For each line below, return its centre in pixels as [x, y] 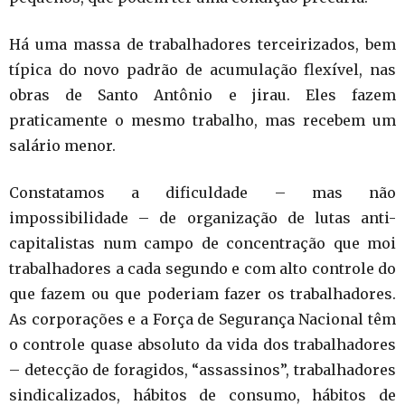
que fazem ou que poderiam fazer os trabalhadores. [202, 293]
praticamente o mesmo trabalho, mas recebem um [202, 120]
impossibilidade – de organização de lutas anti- [202, 217]
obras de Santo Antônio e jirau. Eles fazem [202, 94]
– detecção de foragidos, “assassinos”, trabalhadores [202, 369]
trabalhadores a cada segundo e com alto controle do [202, 268]
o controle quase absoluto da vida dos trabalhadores [202, 344]
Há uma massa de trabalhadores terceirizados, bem [202, 44]
